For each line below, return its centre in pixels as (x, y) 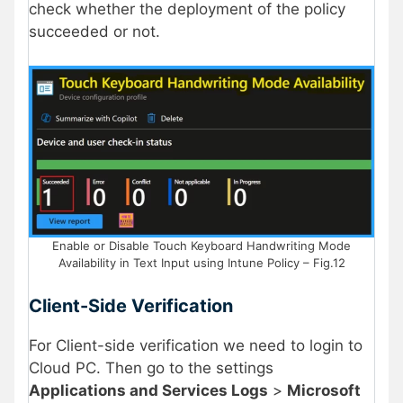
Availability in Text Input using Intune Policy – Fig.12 (201, 263)
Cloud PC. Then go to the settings (151, 367)
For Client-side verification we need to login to (196, 345)
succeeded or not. (94, 31)
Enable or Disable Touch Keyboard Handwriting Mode (201, 246)
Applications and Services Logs (148, 390)
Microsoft (324, 390)
